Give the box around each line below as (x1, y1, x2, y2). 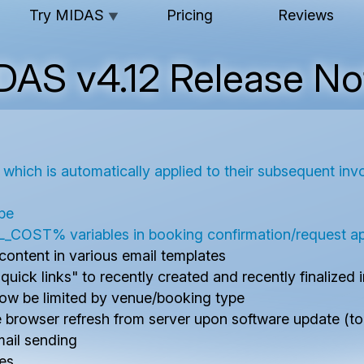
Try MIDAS (28, 6, 108, 24)
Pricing (167, 6, 213, 24)
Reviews (278, 6, 334, 24)
